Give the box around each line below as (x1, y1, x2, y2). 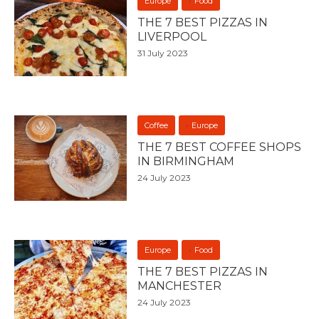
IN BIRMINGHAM (137, 154, 235, 168)
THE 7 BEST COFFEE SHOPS (137, 140, 302, 154)
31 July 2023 (137, 47, 189, 58)
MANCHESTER (137, 278, 222, 293)
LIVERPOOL (137, 29, 207, 43)
